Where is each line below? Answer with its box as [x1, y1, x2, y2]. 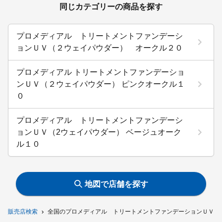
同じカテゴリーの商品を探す [59, 2, 163, 11]
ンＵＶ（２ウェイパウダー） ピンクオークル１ [16, 80, 185, 88]
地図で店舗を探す [84, 179, 148, 188]
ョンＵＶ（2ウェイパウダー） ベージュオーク [16, 128, 181, 136]
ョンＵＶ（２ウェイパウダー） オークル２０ [16, 44, 183, 52]
